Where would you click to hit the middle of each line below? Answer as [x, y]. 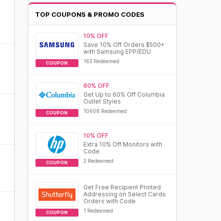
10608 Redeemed [105, 111]
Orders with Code [109, 201]
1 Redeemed [98, 211]
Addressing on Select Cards [124, 194]
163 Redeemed [101, 61]
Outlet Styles [102, 101]
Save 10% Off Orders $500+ [124, 45]
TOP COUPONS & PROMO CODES [90, 14]
